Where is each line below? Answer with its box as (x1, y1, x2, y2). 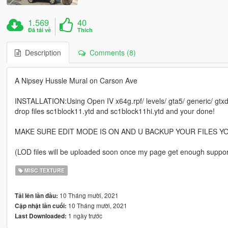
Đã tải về (28, 25, 51, 34)
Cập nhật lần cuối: (14, 201, 67, 210)
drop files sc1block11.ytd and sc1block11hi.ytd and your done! (14, 105, 215, 116)
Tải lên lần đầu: (14, 191, 58, 200)
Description (20, 47, 61, 58)
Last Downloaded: (14, 211, 67, 220)
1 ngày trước (66, 211, 102, 220)
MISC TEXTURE (23, 166, 65, 174)
